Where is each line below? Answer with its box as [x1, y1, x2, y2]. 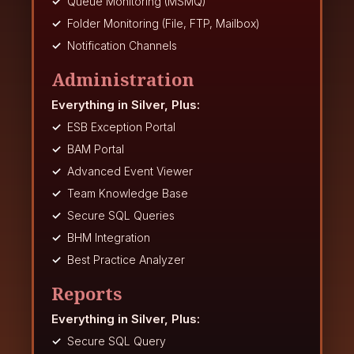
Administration [51, 67, 194, 92]
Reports [51, 281, 122, 306]
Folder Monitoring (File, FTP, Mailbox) [67, 17, 260, 31]
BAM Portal [67, 142, 124, 156]
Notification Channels [67, 39, 177, 53]
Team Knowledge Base [67, 186, 188, 201]
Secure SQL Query [67, 334, 166, 348]
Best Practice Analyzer [67, 253, 185, 267]
